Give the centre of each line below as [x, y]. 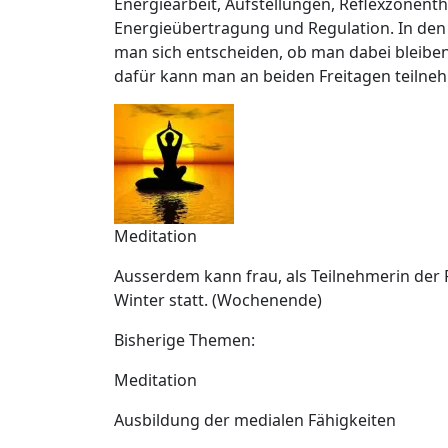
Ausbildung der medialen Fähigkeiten [255, 420]
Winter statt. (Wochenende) [218, 300]
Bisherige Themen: [184, 340]
